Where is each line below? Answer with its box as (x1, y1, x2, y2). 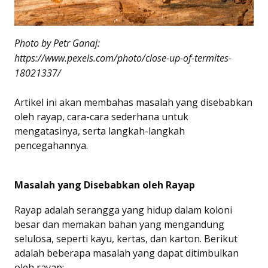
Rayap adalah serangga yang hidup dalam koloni (14, 203, 232, 217)
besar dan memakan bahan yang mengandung (14, 217, 224, 231)
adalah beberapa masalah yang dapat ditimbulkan (14, 246, 239, 260)
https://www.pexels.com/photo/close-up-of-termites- (14, 51, 232, 65)
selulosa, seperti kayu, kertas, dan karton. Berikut (14, 232, 237, 245)
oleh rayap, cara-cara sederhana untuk (14, 109, 188, 123)
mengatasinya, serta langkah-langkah (14, 124, 185, 138)
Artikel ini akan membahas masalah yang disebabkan (14, 95, 252, 109)
